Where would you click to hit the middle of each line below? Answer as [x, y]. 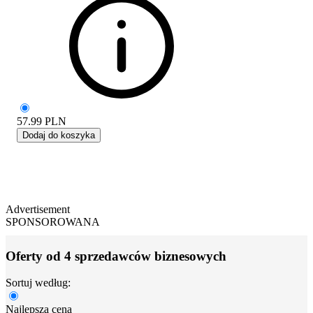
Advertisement [38, 209]
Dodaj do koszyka [59, 135]
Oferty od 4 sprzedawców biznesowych [116, 256]
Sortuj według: [38, 283]
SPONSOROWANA [53, 221]
